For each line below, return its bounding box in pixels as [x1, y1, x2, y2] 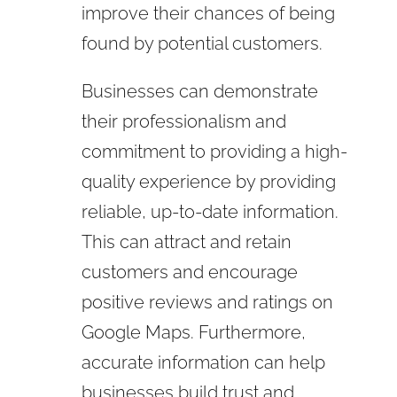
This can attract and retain [81, 230, 292, 253]
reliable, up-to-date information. [81, 200, 339, 222]
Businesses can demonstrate [81, 80, 318, 102]
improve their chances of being [81, 2, 335, 24]
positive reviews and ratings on [81, 291, 333, 313]
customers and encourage [81, 261, 298, 283]
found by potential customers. [81, 32, 323, 54]
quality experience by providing [81, 170, 336, 192]
